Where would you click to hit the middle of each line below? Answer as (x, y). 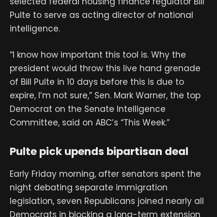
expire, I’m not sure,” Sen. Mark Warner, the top (105, 96)
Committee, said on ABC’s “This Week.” (90, 123)
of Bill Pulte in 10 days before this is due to (97, 82)
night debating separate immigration (89, 188)
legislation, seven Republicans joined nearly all (107, 201)
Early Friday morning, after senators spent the (105, 174)
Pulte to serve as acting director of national (101, 15)
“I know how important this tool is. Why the (98, 55)
